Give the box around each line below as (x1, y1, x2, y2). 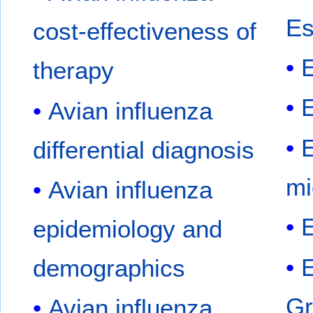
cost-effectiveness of (33, 17, 257, 45)
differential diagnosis (33, 136, 255, 163)
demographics (33, 254, 186, 282)
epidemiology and (33, 214, 223, 242)
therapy (33, 57, 115, 85)
